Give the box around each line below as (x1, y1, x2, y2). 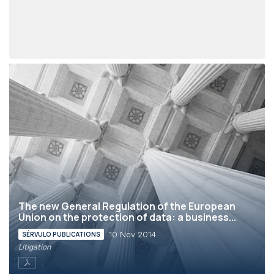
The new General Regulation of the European (18, 199, 235, 213)
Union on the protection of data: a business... (18, 210, 236, 224)
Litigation (18, 242, 51, 252)
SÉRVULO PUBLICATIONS (22, 230, 100, 239)
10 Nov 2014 (109, 229, 156, 240)
